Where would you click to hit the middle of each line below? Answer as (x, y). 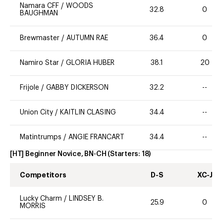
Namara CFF (39, 6)
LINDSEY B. (86, 199)
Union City (36, 113)
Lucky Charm (41, 199)
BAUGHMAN (39, 14)
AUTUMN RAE (87, 38)
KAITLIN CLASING (88, 113)
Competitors (43, 175)
